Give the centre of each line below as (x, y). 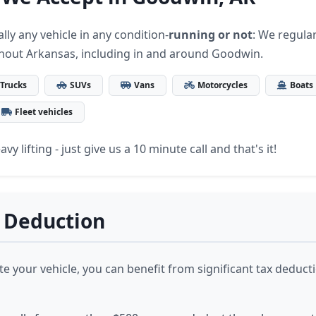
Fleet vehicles (44, 112)
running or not (211, 35)
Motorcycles (223, 85)
